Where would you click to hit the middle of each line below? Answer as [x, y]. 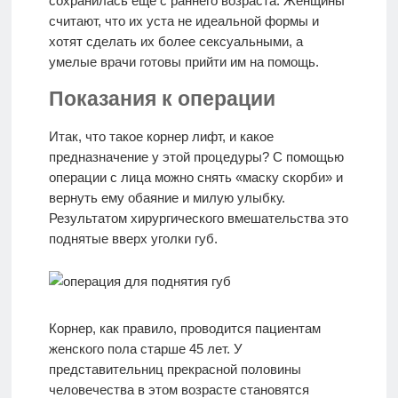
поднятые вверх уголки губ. [133, 238]
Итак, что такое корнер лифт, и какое [161, 136]
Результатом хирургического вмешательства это [198, 218]
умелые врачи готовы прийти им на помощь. [183, 62]
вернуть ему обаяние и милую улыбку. [167, 197]
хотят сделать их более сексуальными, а [175, 42]
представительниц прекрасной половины [175, 369]
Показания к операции [162, 99]
